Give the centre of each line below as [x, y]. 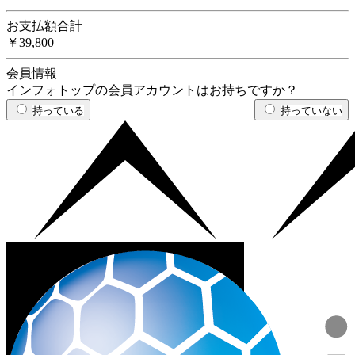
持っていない [311, 111]
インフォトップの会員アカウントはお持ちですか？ [152, 90]
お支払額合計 [44, 26]
